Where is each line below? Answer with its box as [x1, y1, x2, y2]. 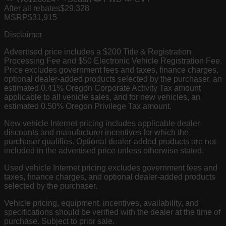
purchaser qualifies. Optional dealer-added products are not [4, 137, 216, 146]
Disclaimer [4, 30, 42, 39]
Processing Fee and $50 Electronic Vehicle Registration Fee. [4, 56, 222, 66]
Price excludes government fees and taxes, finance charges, [4, 66, 218, 75]
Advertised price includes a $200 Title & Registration [4, 47, 191, 56]
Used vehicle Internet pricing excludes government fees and [4, 163, 217, 173]
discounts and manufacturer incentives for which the [4, 128, 189, 137]
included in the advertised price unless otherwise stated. [4, 146, 204, 155]
